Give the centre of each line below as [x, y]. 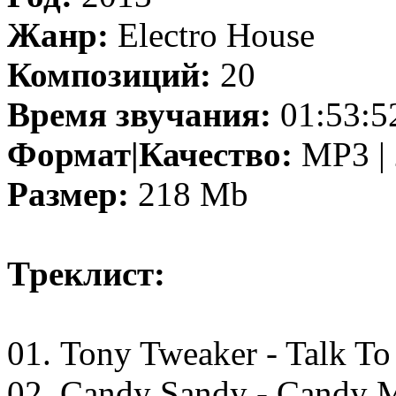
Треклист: [86, 274]
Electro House [212, 35]
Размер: [68, 194]
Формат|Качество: [150, 154]
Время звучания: [139, 114]
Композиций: [109, 75]
